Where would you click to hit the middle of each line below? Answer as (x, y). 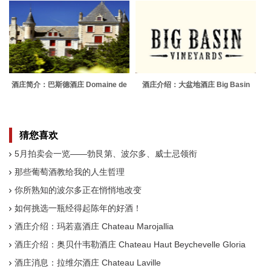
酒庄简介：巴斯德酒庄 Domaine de (69, 85)
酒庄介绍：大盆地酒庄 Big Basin (196, 85)
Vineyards (196, 96)
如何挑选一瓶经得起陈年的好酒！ (78, 208)
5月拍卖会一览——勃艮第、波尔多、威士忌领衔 (106, 154)
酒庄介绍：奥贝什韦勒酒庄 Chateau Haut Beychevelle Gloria (130, 244)
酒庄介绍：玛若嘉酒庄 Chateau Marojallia (94, 226)
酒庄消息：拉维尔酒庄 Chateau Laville (88, 263)
